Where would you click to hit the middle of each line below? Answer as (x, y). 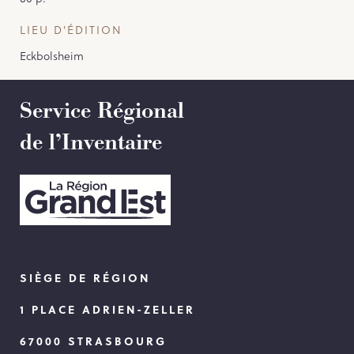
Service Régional (102, 111)
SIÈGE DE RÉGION (85, 277)
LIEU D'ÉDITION (71, 29)
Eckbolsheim (52, 55)
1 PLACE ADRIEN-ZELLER (107, 309)
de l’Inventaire (91, 142)
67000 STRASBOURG (93, 340)
